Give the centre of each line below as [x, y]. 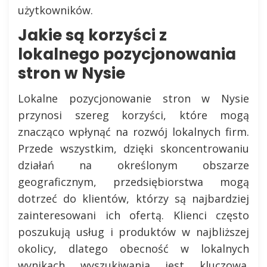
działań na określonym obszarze [133, 165]
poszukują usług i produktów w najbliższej [133, 232]
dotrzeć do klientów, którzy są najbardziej [133, 198]
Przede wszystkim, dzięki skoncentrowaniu [133, 148]
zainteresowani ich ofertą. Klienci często [133, 215]
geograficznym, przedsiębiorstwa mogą [133, 182]
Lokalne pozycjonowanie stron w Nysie [133, 98]
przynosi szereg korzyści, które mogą [133, 115]
